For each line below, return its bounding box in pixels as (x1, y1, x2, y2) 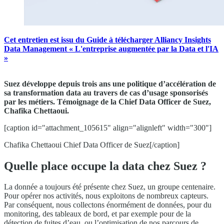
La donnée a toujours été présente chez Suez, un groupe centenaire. (4, 182, 215, 191)
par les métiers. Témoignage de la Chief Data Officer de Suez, (4, 97, 211, 106)
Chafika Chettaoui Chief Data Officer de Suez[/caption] (4, 140, 179, 149)
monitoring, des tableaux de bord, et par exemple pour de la (4, 209, 191, 218)
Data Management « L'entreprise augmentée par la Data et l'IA (4, 44, 218, 53)
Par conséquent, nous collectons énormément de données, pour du (4, 200, 211, 209)
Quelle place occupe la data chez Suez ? (4, 159, 206, 172)
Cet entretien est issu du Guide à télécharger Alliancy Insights (4, 35, 211, 44)
